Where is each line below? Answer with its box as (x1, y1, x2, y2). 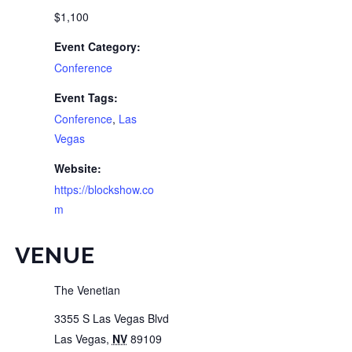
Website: (53, 159, 101, 176)
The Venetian (53, 281, 120, 298)
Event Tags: (53, 89, 118, 105)
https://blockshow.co (53, 181, 154, 197)
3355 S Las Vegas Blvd (53, 310, 169, 326)
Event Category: (53, 38, 141, 54)
